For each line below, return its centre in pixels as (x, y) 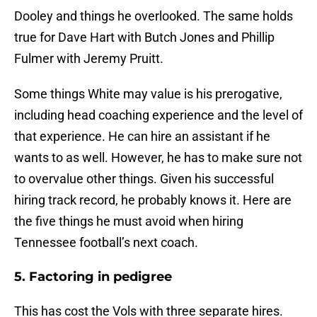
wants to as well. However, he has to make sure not (158, 158)
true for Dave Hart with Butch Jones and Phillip (144, 38)
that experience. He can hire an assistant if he (142, 137)
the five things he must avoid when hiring (129, 221)
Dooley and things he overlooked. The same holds (154, 16)
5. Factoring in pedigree (93, 277)
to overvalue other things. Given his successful (144, 179)
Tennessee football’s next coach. (106, 243)
